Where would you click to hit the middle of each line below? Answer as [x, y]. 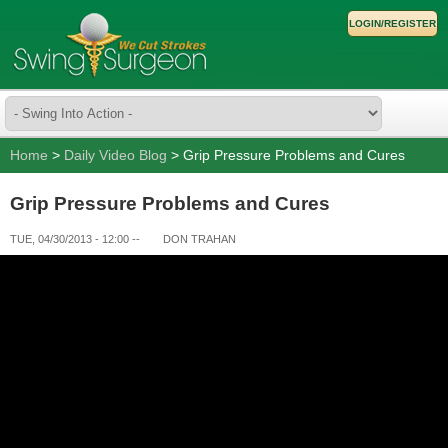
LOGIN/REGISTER [392, 23]
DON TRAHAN [199, 239]
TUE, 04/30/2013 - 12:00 [69, 239]
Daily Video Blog [115, 155]
